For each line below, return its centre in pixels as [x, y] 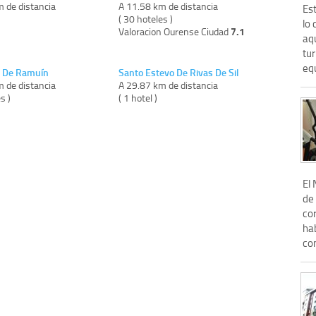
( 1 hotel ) [138, 97]
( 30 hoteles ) [146, 18]
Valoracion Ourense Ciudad [175, 31]
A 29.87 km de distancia [169, 85]
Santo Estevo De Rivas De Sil [179, 72]
